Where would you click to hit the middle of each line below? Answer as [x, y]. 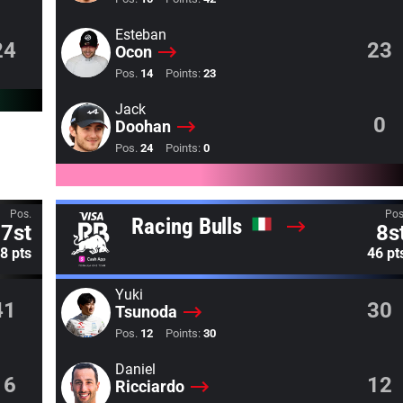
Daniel [135, 369]
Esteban [140, 35]
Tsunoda [146, 312]
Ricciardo [149, 386]
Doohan [143, 126]
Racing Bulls [190, 226]
